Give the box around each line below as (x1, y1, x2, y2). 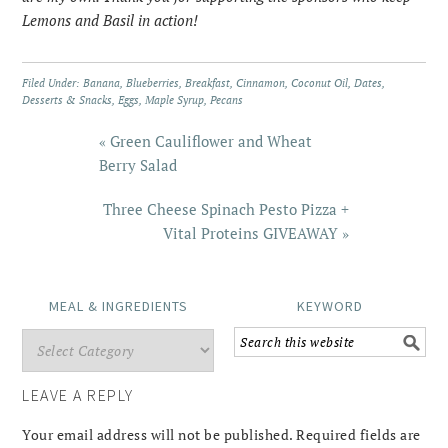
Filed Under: (22, 75, 84, 90)
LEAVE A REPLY (22, 384, 134, 405)
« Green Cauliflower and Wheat (99, 130, 312, 151)
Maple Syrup (145, 92, 205, 107)
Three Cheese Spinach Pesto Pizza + (103, 198, 349, 219)
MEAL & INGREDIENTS (48, 296, 188, 315)
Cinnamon (236, 75, 286, 90)
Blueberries (126, 75, 180, 90)
